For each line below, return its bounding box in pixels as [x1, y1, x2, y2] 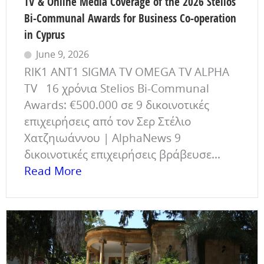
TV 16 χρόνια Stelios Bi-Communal [24, 81, 209, 97]
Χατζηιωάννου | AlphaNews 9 [24, 130, 181, 146]
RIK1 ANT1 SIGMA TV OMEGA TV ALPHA [24, 64, 229, 80]
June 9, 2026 [36, 48, 89, 61]
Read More [24, 163, 82, 179]
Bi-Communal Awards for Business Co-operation [24, 11, 236, 27]
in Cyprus [24, 27, 65, 43]
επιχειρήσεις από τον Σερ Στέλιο [24, 114, 191, 130]
